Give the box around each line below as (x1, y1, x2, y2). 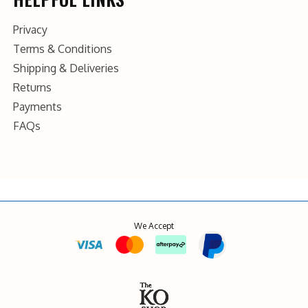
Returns (13, 80, 52, 94)
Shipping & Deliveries (13, 61, 119, 75)
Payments (13, 100, 62, 113)
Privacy (13, 23, 47, 36)
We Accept (134, 221, 174, 231)
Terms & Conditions (13, 42, 112, 56)
